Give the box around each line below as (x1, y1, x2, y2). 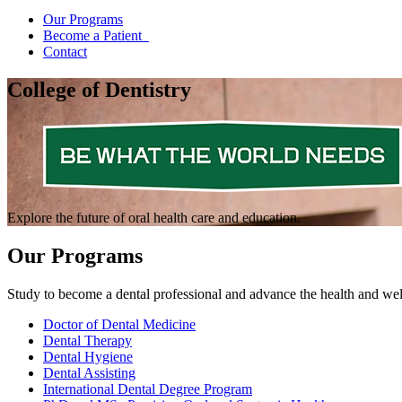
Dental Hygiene (43, 348, 133, 364)
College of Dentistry (7, 77, 191, 101)
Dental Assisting (43, 364, 135, 380)
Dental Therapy (43, 332, 132, 348)
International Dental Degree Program (43, 380, 252, 397)
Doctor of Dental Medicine (43, 316, 196, 332)
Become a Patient (43, 28, 149, 43)
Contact (43, 44, 87, 59)
